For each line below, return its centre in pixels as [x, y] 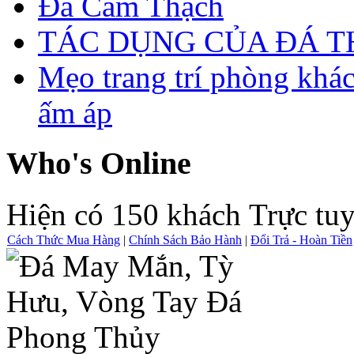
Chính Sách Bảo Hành [185, 240]
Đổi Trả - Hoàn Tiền [301, 240]
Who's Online [99, 164]
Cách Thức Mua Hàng [64, 240]
